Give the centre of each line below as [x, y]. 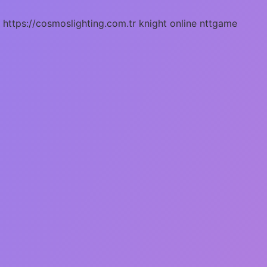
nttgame [218, 23]
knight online [168, 23]
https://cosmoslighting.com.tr [69, 23]
